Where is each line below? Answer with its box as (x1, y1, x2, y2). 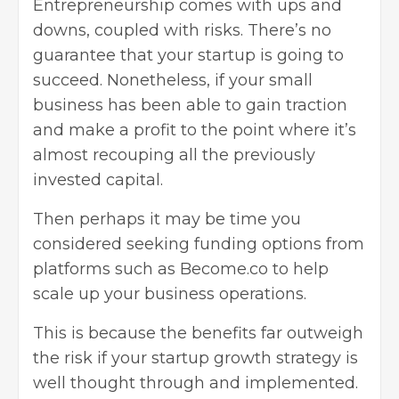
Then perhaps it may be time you (33, 208, 301, 229)
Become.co (180, 258, 268, 279)
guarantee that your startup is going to (33, 45, 344, 65)
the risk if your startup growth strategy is (33, 347, 358, 368)
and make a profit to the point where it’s (33, 119, 356, 140)
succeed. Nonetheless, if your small (33, 69, 313, 90)
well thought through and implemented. (33, 372, 358, 393)
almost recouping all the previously (33, 144, 315, 165)
